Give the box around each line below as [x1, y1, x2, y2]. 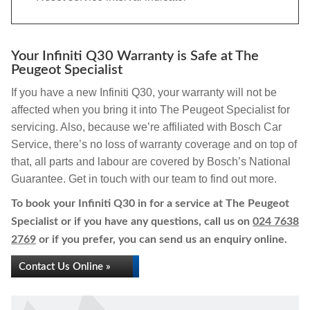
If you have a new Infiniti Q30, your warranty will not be [11, 86, 277, 98]
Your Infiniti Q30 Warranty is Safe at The [11, 49, 259, 63]
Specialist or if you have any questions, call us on [11, 216, 253, 227]
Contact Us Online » [19, 262, 111, 272]
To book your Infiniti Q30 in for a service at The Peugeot [11, 198, 289, 209]
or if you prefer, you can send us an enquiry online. [36, 234, 287, 245]
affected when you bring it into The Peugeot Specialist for [11, 104, 290, 116]
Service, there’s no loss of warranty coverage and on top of [11, 138, 297, 150]
